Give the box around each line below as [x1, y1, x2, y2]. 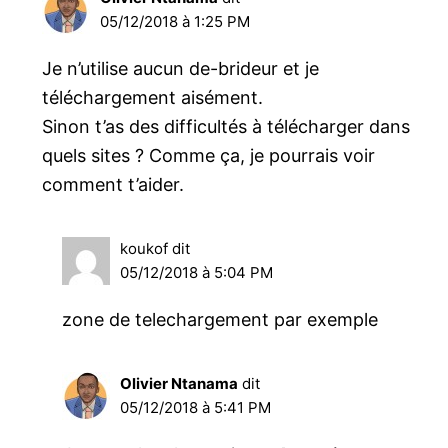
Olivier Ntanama [120, 374, 239, 394]
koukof [120, 239, 169, 259]
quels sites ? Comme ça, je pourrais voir [42, 145, 376, 167]
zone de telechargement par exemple [62, 309, 379, 331]
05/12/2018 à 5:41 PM [120, 398, 272, 418]
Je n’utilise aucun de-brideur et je [42, 58, 320, 80]
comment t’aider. [42, 174, 185, 196]
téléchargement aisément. [42, 87, 264, 109]
